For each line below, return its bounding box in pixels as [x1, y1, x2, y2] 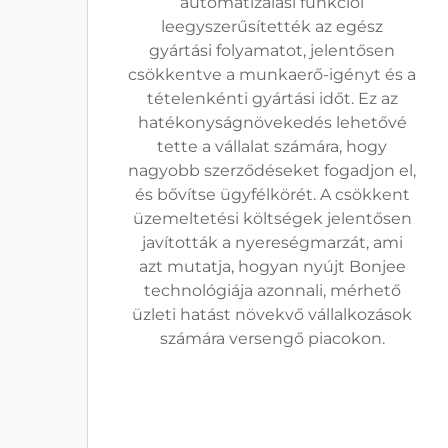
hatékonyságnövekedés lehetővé [137, 113, 407, 132]
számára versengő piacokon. [159, 329, 385, 348]
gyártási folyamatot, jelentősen [149, 41, 395, 60]
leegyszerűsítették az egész [161, 17, 383, 36]
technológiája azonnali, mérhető [143, 281, 401, 300]
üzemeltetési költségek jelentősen [132, 209, 412, 228]
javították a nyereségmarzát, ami [141, 233, 403, 252]
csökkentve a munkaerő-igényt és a [128, 65, 416, 84]
